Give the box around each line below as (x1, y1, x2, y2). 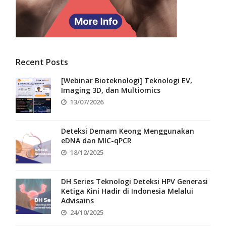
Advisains (61, 195, 94, 205)
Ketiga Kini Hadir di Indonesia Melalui (61, 186, 194, 196)
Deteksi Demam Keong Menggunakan (61, 126, 195, 136)
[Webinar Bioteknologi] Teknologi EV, (61, 75, 193, 85)
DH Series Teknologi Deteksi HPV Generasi (61, 176, 208, 186)
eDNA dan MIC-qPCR (61, 135, 132, 145)
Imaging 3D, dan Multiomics (61, 85, 161, 95)
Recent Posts (16, 56, 69, 68)
